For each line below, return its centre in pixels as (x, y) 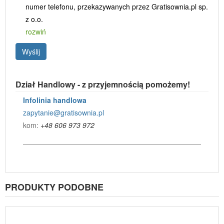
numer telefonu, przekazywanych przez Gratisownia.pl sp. (117, 6)
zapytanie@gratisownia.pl (63, 112)
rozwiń (36, 31)
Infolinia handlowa (55, 100)
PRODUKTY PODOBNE (54, 187)
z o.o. (34, 19)
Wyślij (31, 51)
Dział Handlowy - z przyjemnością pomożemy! (103, 84)
